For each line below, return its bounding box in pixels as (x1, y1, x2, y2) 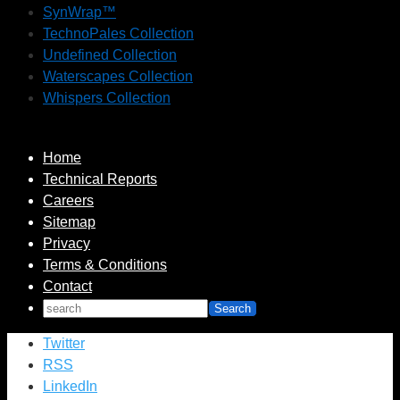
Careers (43, 193, 94, 209)
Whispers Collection (43, 90, 171, 106)
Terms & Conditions (43, 257, 167, 273)
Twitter (43, 336, 85, 352)
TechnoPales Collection (43, 26, 194, 42)
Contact (43, 279, 92, 295)
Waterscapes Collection (43, 69, 193, 85)
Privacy (43, 236, 90, 252)
